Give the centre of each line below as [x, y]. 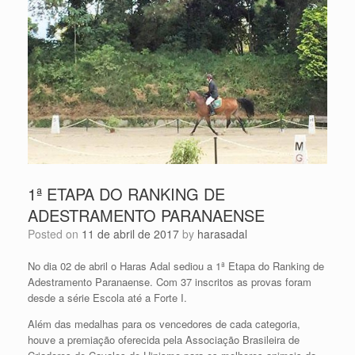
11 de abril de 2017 [130, 234]
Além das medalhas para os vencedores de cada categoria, [164, 324]
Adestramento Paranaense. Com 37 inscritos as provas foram [170, 282]
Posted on [58, 234]
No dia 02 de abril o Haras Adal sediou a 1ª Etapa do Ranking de [176, 266]
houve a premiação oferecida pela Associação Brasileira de [164, 340]
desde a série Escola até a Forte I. [107, 298]
